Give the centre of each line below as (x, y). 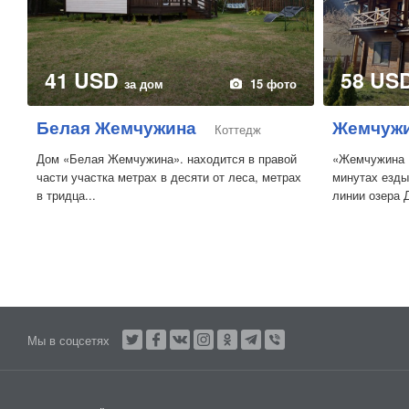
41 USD (84, 79)
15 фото (273, 83)
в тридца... (66, 194)
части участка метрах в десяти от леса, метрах (169, 176)
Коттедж (238, 129)
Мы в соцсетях (68, 340)
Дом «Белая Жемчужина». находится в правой (167, 158)
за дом (144, 83)
